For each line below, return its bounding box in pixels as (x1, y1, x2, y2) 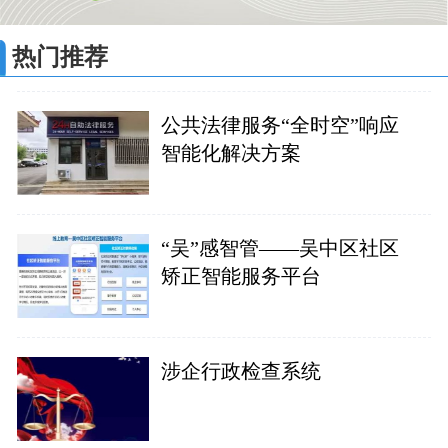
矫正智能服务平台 (160, 265, 321, 288)
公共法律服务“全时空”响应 (160, 114, 399, 137)
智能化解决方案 (160, 142, 301, 165)
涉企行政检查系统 (160, 359, 321, 382)
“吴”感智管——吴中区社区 (160, 237, 399, 260)
